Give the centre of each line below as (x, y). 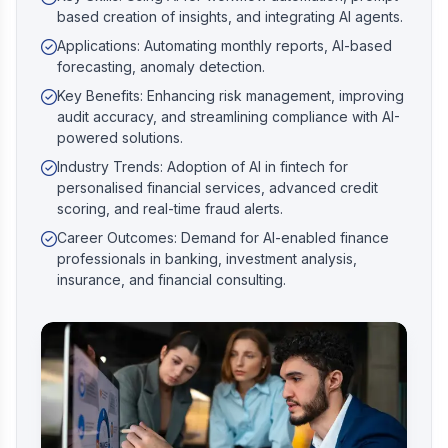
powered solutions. (120, 138)
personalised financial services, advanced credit (217, 188)
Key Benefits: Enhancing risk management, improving (230, 96)
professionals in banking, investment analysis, (207, 259)
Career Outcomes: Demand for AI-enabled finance (223, 238)
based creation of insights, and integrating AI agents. (230, 17)
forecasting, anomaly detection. (161, 67)
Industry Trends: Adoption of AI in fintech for (202, 167)
